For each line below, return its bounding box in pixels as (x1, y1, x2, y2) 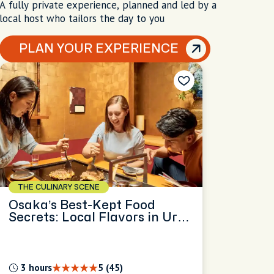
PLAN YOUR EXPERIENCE (18, 43, 179, 54)
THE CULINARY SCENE (17, 183, 100, 191)
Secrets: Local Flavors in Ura (8, 212, 185, 223)
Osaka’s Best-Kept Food (8, 199, 155, 211)
